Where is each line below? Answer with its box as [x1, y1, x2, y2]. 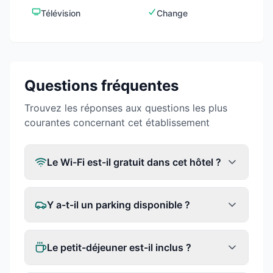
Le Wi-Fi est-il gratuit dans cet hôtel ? [47, 156, 221, 168]
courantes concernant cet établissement [24, 116, 210, 129]
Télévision [41, 8, 81, 18]
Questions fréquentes [24, 77, 179, 94]
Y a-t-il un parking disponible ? [47, 199, 190, 211]
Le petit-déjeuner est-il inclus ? [47, 241, 191, 253]
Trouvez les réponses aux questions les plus [24, 102, 227, 114]
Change [157, 8, 188, 18]
